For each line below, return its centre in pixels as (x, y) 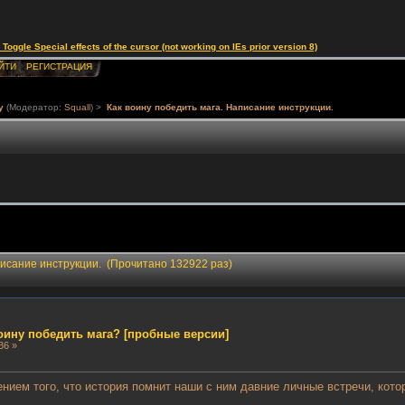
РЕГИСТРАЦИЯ (59, 66)
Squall (78, 107)
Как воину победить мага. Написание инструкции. (220, 107)
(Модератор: (34, 107)
